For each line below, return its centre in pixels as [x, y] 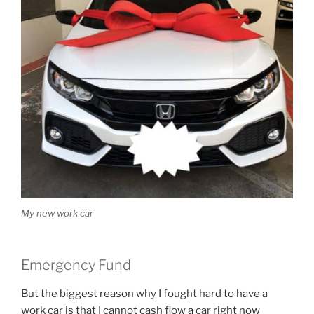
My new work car [57, 213]
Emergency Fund [76, 265]
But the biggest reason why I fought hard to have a [144, 294]
